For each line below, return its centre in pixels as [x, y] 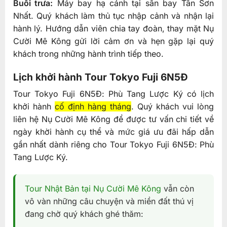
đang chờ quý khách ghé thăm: [84, 214]
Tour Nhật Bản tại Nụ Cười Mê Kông [93, 189]
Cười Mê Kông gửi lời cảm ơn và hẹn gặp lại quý [113, 41]
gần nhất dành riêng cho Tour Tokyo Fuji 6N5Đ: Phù [113, 145]
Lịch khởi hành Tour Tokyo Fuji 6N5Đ [100, 77]
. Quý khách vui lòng [173, 107]
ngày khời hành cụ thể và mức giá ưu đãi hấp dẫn [113, 132]
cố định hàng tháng [93, 107]
